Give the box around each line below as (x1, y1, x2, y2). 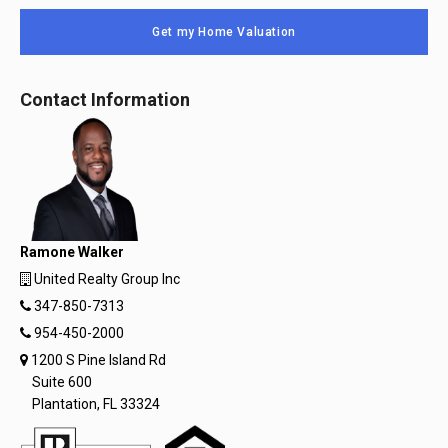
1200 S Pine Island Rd (28, 352, 166, 368)
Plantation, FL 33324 (32, 396, 160, 412)
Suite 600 (32, 374, 92, 390)
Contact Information (20, 89, 190, 110)
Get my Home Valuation (152, 25, 296, 39)
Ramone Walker (20, 244, 124, 260)
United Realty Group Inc (31, 271, 180, 287)
